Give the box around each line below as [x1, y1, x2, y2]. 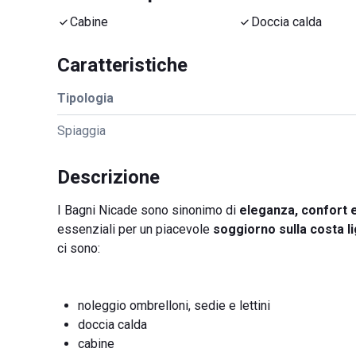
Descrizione [57, 166, 160, 188]
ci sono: [57, 241, 100, 256]
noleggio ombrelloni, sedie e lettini [78, 298, 270, 313]
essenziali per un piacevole [57, 222, 213, 237]
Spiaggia [57, 123, 106, 138]
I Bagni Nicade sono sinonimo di [57, 203, 239, 218]
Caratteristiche [57, 54, 188, 76]
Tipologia [57, 91, 114, 106]
